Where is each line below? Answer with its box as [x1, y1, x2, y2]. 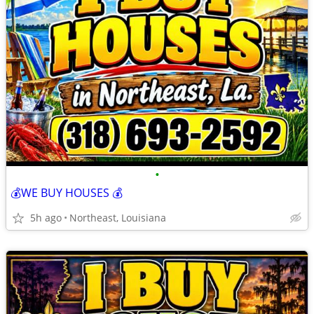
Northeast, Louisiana [69, 211, 166, 224]
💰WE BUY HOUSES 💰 [11, 185, 123, 200]
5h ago [30, 211, 62, 224]
